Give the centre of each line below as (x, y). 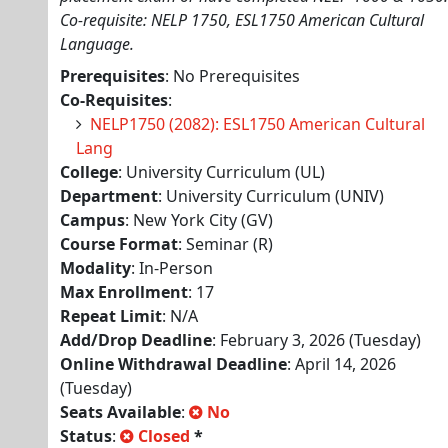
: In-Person (172, 268)
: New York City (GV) (199, 220)
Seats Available (120, 412)
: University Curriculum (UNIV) (271, 196)
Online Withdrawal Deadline (173, 364)
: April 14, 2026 (341, 364)
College (89, 172)
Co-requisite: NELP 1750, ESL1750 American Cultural (242, 20)
